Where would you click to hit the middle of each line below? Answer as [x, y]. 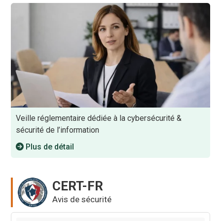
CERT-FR [78, 186]
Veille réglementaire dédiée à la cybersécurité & [99, 118]
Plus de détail [49, 147]
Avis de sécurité [82, 199]
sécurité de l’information [58, 130]
